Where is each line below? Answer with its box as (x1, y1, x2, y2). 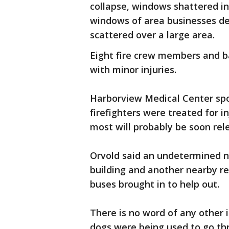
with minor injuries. (90, 63, 176, 76)
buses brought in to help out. (90, 178, 219, 190)
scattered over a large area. (90, 29, 215, 41)
